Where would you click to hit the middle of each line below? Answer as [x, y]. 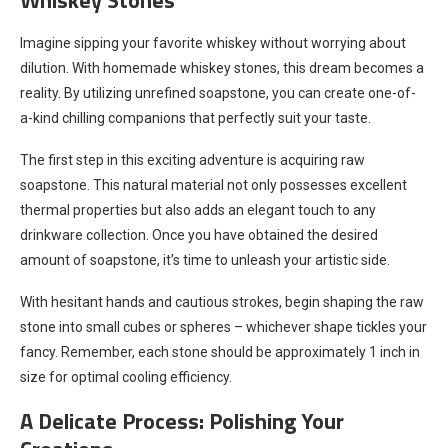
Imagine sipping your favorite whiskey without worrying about [213, 42]
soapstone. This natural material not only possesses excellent [213, 184]
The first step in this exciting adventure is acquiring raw [192, 159]
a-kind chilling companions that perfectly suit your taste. [195, 117]
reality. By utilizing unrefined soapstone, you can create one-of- [218, 92]
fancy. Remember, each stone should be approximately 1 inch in [220, 351]
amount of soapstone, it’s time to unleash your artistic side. [205, 259]
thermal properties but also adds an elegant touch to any [198, 209]
